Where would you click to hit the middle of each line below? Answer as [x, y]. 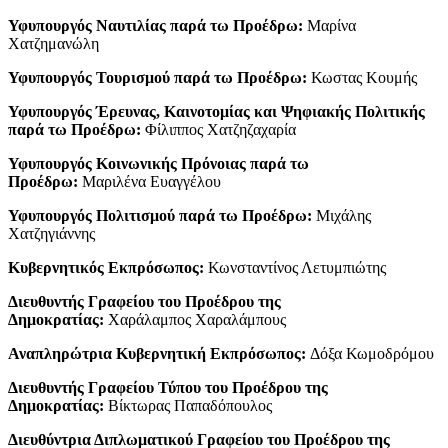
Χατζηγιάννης [51, 233]
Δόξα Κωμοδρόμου [370, 353]
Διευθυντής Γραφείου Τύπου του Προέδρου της [168, 387]
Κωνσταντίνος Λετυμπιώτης [295, 267]
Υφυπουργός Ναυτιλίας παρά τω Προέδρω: [155, 25]
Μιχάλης [341, 215]
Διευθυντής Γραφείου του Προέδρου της [144, 301]
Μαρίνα [329, 25]
